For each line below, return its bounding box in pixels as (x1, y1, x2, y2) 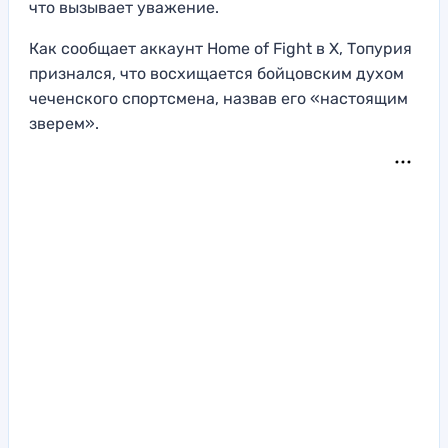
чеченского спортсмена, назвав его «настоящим (29, 89, 408, 109)
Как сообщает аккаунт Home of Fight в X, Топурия (29, 39, 412, 59)
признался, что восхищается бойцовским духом (29, 64, 404, 84)
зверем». (29, 114, 99, 134)
